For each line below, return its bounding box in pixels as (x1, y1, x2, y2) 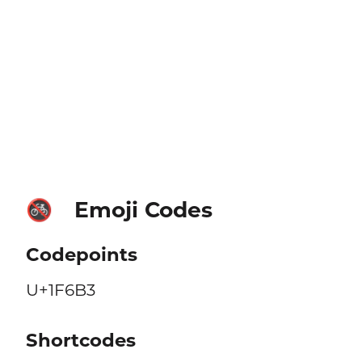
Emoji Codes (74, 196, 213, 223)
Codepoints (25, 243, 137, 267)
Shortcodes (25, 329, 136, 352)
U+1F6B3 (25, 280, 95, 301)
